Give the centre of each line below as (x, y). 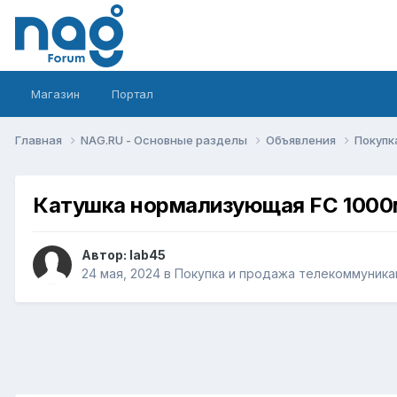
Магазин (55, 94)
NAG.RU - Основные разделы (165, 140)
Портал (132, 94)
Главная (40, 140)
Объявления (302, 140)
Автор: (105, 255)
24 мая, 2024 (121, 274)
